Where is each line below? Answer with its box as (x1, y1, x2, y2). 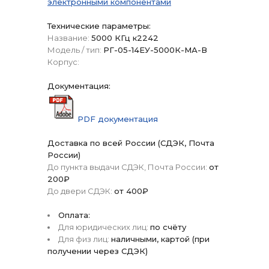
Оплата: (58, 210, 90, 220)
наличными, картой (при (111, 234, 210, 244)
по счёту (150, 222, 186, 232)
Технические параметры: (47, 21, 151, 31)
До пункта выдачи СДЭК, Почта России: (47, 162, 207, 172)
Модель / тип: (47, 45, 101, 55)
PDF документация (77, 114, 158, 124)
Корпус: (47, 57, 79, 67)
